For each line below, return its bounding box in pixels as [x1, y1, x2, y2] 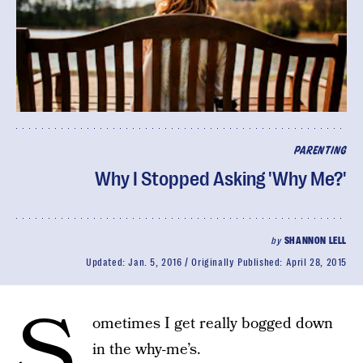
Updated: [85, 257, 129, 268]
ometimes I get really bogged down [92, 313, 333, 335]
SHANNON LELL [284, 235, 347, 246]
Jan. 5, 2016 [128, 257, 182, 268]
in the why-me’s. [92, 339, 201, 361]
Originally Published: [191, 257, 286, 268]
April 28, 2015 [285, 257, 347, 268]
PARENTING [293, 146, 347, 156]
